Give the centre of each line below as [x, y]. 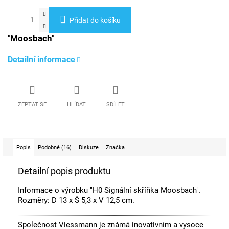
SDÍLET [116, 105]
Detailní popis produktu [64, 171]
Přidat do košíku [95, 21]
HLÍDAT [76, 105]
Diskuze [89, 148]
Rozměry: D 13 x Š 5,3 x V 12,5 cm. [76, 201]
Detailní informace [41, 60]
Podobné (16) [55, 148]
